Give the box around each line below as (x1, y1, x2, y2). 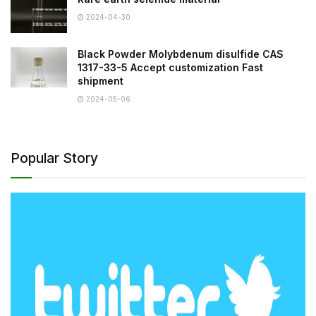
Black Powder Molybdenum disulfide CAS (78, 47, 284, 60)
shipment (78, 74, 123, 87)
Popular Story (11, 150, 98, 166)
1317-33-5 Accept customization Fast (78, 61, 263, 73)
